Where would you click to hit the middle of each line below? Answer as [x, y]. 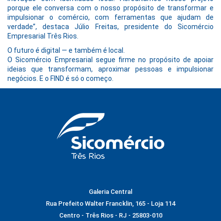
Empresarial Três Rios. [43, 36]
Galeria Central [110, 191]
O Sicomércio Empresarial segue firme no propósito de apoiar [110, 59]
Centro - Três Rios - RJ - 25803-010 [110, 215]
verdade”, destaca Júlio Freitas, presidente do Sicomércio [110, 26]
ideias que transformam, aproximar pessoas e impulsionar [110, 69]
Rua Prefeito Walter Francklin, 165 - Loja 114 [110, 203]
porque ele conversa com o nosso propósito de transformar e [110, 8]
